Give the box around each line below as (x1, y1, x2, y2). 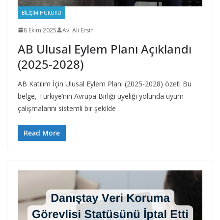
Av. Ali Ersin (62, 26, 94, 34)
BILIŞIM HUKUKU (22, 9, 61, 16)
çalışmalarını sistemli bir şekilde (18, 103, 116, 113)
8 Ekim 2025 (24, 26, 56, 34)
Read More (24, 128, 60, 137)
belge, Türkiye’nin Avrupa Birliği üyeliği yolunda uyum (18, 91, 184, 101)
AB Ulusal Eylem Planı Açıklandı (18, 40, 192, 57)
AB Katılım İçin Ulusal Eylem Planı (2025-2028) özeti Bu (18, 79, 192, 88)
